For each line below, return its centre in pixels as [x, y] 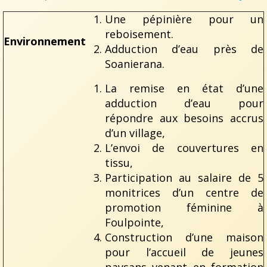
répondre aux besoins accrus [184, 118]
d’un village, [135, 133]
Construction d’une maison [184, 237]
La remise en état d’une [184, 88]
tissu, [119, 162]
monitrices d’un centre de [184, 192]
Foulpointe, [134, 222]
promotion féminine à [184, 207]
